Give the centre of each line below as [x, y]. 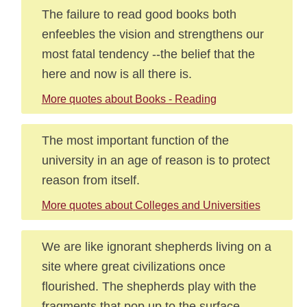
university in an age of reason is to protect [156, 160]
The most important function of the [135, 140]
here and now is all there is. [116, 74]
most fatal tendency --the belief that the [148, 54]
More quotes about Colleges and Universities [151, 205]
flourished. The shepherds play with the [149, 286]
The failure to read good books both [139, 14]
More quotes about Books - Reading [129, 99]
